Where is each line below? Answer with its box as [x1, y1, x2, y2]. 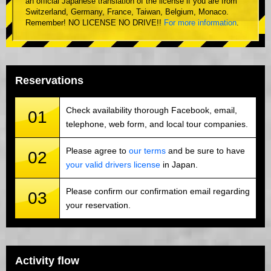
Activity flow [15, 254, 79, 267]
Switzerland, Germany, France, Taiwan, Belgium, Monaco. [25, 7, 229, 17]
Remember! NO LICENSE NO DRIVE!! [25, 18, 164, 28]
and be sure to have [166, 145, 245, 155]
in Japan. [160, 159, 198, 169]
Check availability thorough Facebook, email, [66, 105, 237, 115]
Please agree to [66, 145, 129, 155]
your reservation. [66, 200, 131, 210]
